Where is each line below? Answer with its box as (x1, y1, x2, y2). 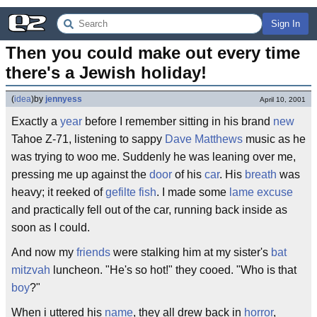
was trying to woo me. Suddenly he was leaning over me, (11, 151, 296, 163)
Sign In (271, 18, 300, 29)
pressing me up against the (11, 168, 149, 180)
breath (245, 168, 277, 180)
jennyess (45, 94, 82, 104)
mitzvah (11, 264, 50, 276)
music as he (243, 133, 306, 145)
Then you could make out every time (6, 43, 300, 62)
